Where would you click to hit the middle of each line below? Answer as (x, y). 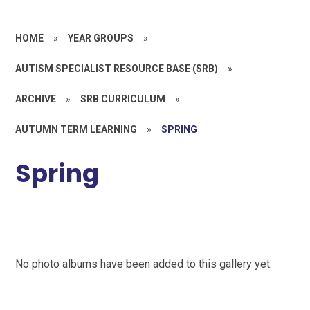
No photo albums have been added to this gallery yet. (144, 264)
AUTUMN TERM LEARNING (76, 129)
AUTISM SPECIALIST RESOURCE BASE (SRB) (117, 69)
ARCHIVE (36, 99)
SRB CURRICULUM (123, 99)
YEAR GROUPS (101, 38)
